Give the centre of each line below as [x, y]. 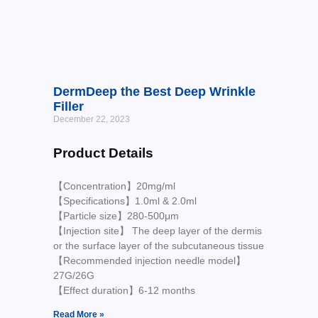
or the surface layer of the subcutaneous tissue [158, 246]
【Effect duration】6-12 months [124, 291]
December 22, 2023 [91, 120]
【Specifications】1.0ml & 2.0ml [125, 201]
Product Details [103, 153]
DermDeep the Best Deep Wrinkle [154, 92]
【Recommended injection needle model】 [149, 261]
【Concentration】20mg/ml [114, 186]
